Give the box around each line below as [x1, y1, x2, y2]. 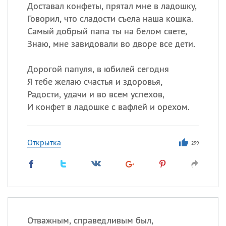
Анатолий [119, 75, 152, 85]
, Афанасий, [152, 75, 194, 85]
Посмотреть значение [105, 143, 181, 153]
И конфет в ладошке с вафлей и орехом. [27, 101, 190, 112]
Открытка [27, 137, 61, 147]
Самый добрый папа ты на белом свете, [27, 25, 187, 37]
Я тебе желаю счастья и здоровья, [27, 76, 162, 87]
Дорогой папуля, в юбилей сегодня [27, 63, 169, 75]
